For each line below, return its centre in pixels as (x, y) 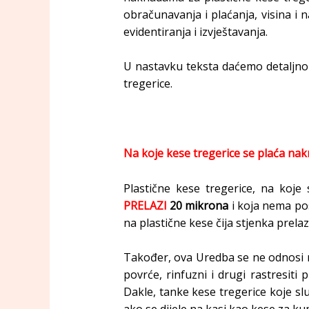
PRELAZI (145, 205)
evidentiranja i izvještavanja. (195, 31)
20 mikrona (198, 205)
